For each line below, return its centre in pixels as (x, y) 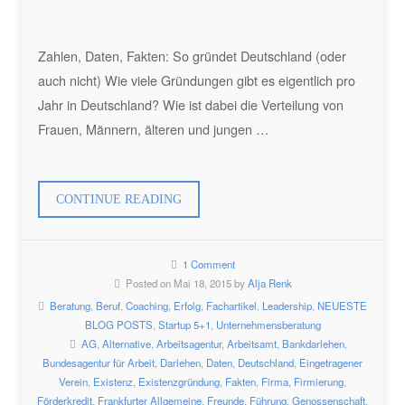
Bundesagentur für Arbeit (99, 362)
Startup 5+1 (184, 324)
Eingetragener (331, 362)
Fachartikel (231, 305)
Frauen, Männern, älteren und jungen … (153, 128)
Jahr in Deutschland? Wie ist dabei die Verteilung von (191, 104)
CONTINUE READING (119, 199)
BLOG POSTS (118, 324)
